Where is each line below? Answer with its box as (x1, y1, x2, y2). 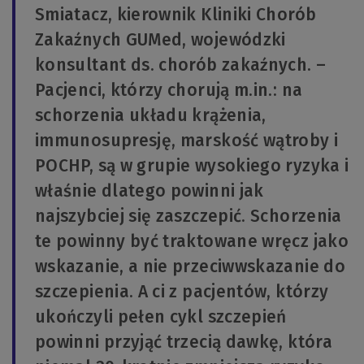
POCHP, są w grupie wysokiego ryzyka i (35, 154, 349, 176)
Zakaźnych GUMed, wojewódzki (35, 28, 286, 50)
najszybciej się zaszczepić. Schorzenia (35, 205, 342, 227)
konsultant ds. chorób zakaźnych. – (35, 54, 327, 76)
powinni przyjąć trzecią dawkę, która (35, 331, 332, 353)
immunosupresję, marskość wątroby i (35, 129, 339, 151)
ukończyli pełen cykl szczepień (35, 305, 287, 327)
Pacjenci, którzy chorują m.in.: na (35, 79, 303, 101)
